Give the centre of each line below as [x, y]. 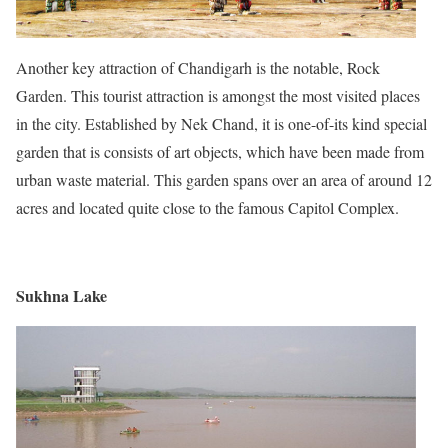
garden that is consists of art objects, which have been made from [220, 151]
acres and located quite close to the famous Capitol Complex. [207, 207]
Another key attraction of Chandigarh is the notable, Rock [198, 67]
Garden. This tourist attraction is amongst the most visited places [218, 95]
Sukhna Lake [61, 295]
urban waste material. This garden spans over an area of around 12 [224, 179]
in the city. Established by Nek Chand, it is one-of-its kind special [221, 123]
